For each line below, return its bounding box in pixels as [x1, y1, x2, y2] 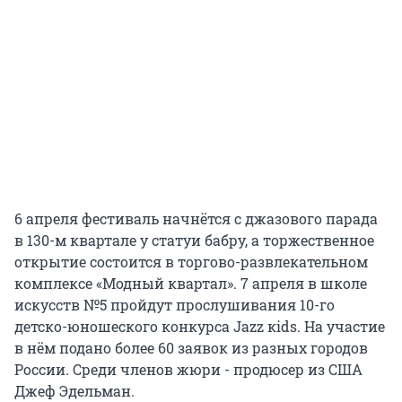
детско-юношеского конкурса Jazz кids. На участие [14, 317, 385, 336]
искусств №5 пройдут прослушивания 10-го [14, 295, 335, 315]
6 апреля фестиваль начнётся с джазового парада [14, 209, 378, 229]
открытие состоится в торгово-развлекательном [14, 252, 368, 272]
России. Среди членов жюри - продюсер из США [14, 360, 363, 380]
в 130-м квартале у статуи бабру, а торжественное [14, 231, 374, 250]
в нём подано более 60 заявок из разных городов [14, 338, 368, 358]
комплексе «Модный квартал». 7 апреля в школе [14, 274, 367, 293]
